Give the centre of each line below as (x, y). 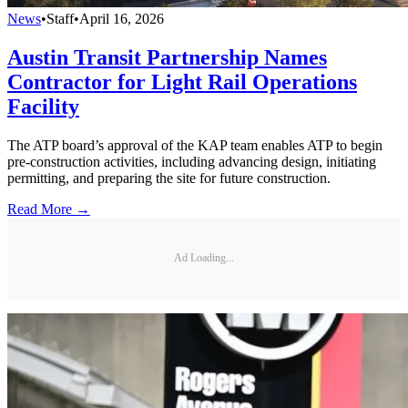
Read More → (49, 209)
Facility (43, 107)
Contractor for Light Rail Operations (182, 82)
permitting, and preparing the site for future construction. (169, 178)
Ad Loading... (204, 258)
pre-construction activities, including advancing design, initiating (192, 161)
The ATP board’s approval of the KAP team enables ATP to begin (195, 145)
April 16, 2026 (122, 19)
